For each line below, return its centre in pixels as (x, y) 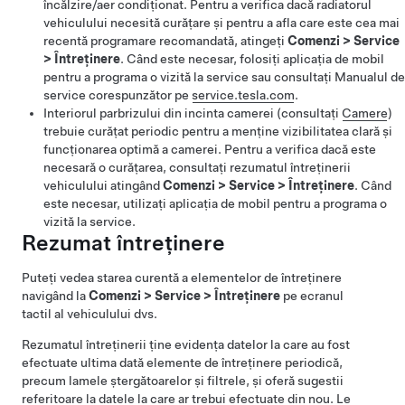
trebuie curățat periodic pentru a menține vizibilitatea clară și (218, 131)
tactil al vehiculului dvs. (89, 314)
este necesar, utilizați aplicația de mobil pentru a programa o (215, 203)
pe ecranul (312, 296)
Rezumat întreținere (123, 243)
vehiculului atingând (103, 185)
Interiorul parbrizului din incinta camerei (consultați (193, 113)
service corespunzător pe (118, 95)
